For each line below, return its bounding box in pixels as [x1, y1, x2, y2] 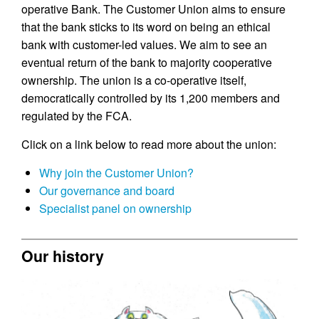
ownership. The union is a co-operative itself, [21, 72, 246, 88]
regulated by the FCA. [21, 108, 132, 124]
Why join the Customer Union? [39, 164, 194, 181]
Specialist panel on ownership [39, 200, 192, 216]
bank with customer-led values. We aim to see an [21, 36, 267, 53]
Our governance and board [39, 182, 174, 199]
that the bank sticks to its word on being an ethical [21, 19, 271, 35]
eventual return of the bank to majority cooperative [21, 54, 272, 70]
